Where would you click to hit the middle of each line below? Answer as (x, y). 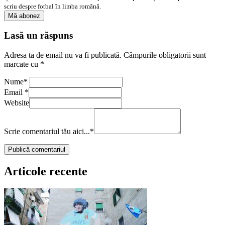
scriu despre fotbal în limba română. (52, 6)
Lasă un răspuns (38, 36)
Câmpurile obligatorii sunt (165, 55)
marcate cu (22, 64)
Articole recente (46, 171)
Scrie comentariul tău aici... (47, 131)
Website (17, 103)
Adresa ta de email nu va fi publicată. (63, 55)
